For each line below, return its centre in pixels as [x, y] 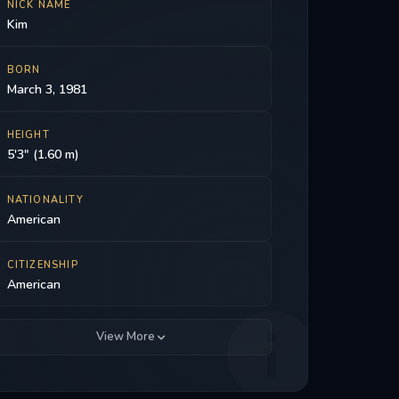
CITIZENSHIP [42, 265]
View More [125, 337]
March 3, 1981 [47, 90]
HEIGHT [28, 135]
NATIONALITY [45, 200]
